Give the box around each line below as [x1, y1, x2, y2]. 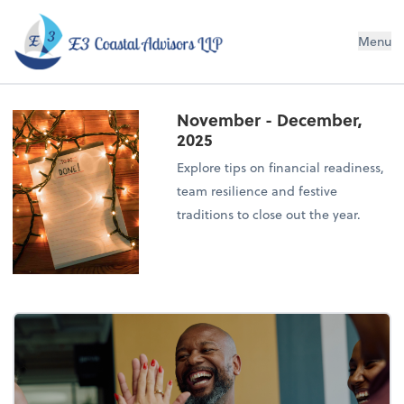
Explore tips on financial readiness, [177, 158, 385, 178]
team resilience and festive [177, 181, 338, 201]
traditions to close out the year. [177, 205, 362, 225]
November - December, [177, 107, 363, 133]
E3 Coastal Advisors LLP [12, 9, 270, 43]
